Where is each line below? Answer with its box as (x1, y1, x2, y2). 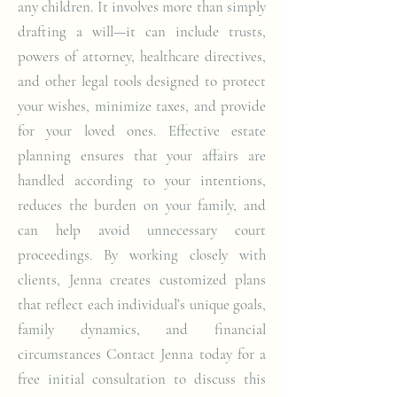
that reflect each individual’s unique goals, (18, 295, 266, 314)
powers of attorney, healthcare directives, (18, 47, 266, 66)
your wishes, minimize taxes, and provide (18, 97, 266, 115)
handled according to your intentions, (18, 171, 266, 190)
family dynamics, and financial (18, 320, 266, 339)
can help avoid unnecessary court (18, 221, 266, 239)
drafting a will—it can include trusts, (18, 22, 266, 41)
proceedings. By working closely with (18, 245, 266, 264)
